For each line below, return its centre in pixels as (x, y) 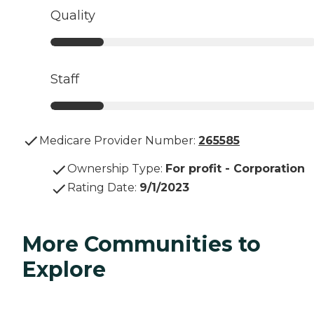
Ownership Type (114, 168)
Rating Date (101, 187)
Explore (64, 269)
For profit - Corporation (235, 168)
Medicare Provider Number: (117, 140)
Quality (73, 15)
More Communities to (142, 244)
